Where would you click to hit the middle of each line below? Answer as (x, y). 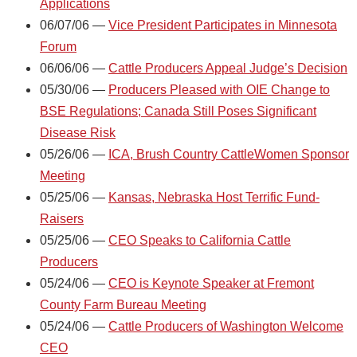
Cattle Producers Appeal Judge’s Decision (228, 68)
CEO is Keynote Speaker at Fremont (211, 283)
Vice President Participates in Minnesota (223, 25)
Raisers (62, 218)
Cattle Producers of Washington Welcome (226, 326)
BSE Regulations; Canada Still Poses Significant (178, 111)
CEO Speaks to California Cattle (200, 240)
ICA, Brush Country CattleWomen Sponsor (229, 154)
